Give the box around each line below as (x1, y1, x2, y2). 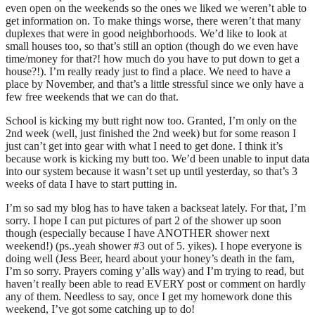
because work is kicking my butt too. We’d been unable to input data (6, 152, 309, 165)
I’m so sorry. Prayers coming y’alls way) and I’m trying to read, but (6, 264, 304, 277)
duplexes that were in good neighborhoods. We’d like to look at (6, 27, 287, 39)
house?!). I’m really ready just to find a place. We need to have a (6, 65, 290, 77)
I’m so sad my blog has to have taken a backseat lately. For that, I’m (6, 201, 306, 214)
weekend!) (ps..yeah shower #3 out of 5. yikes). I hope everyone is (6, 239, 302, 252)
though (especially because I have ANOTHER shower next (6, 226, 269, 239)
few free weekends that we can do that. (6, 90, 179, 103)
